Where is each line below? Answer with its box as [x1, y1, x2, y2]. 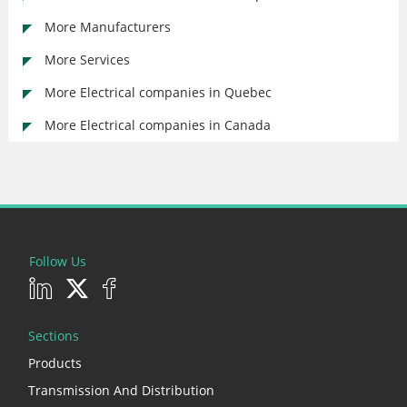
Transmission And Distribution [28, 381, 214, 399]
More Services [45, 51, 130, 68]
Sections [28, 326, 79, 344]
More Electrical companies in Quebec [45, 84, 272, 101]
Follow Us [29, 253, 86, 270]
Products [28, 354, 82, 372]
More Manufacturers [45, 18, 171, 35]
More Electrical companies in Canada [45, 116, 271, 134]
